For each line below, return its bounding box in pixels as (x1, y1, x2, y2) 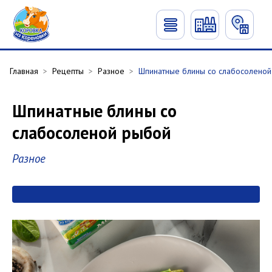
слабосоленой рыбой (12, 121, 171, 144)
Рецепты (52, 66, 84, 77)
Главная (10, 66, 38, 77)
